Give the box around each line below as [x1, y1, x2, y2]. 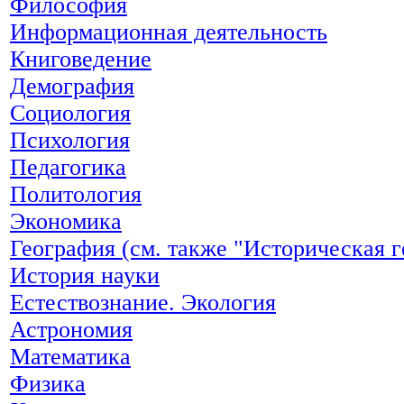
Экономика [10, 207, 122, 234]
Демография [10, 72, 134, 99]
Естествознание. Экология [10, 289, 276, 316]
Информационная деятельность [10, 18, 327, 45]
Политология [10, 180, 142, 207]
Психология [10, 126, 130, 153]
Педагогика [10, 153, 126, 180]
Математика [10, 343, 131, 370]
